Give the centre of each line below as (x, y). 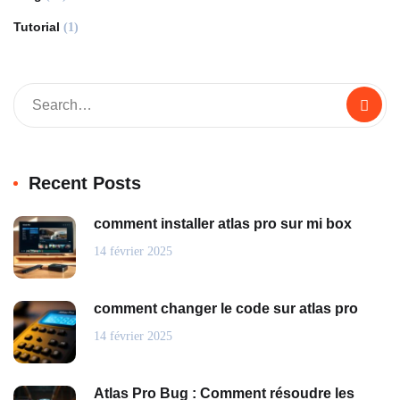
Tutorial (37, 26)
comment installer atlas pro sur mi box (223, 223)
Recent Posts (85, 183)
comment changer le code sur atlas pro (226, 308)
